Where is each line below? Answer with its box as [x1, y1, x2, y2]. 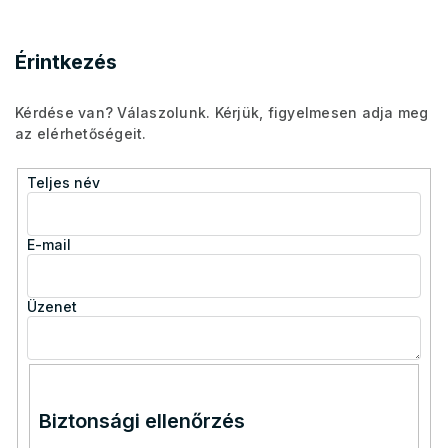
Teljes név [26, 173, 100, 191]
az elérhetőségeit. [15, 124, 147, 142]
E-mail [26, 235, 71, 253]
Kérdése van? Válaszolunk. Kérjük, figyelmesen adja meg [15, 103, 429, 121]
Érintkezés [15, 49, 117, 74]
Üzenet [26, 297, 77, 315]
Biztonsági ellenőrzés [38, 408, 245, 433]
